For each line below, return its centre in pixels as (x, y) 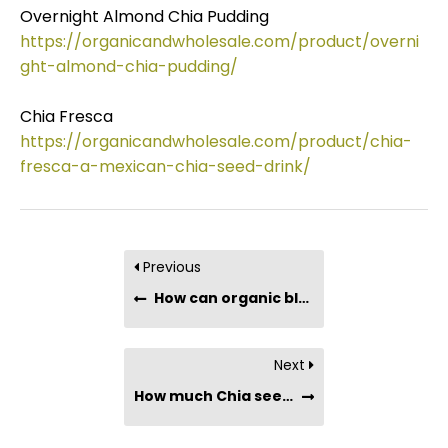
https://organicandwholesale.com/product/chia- (216, 142)
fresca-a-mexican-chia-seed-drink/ (165, 167)
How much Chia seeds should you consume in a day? (288, 396)
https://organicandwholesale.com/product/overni (219, 42)
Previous (170, 267)
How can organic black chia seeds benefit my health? (226, 298)
